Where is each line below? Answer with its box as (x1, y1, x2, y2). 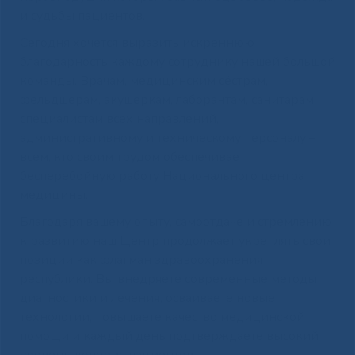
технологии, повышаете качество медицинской (19, 308, 304, 326)
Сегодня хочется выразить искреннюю (19, 34, 254, 52)
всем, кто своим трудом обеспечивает (19, 148, 245, 166)
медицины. (19, 186, 88, 204)
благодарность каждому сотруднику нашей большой (19, 53, 335, 71)
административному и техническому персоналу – (19, 129, 315, 147)
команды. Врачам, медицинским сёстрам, (19, 72, 268, 90)
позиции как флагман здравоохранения (19, 251, 263, 269)
